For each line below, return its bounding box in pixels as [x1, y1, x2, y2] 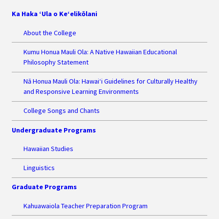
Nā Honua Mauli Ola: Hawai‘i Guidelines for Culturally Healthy [23, 77, 197, 86]
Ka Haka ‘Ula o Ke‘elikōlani [12, 9, 97, 19]
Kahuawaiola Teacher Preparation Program [23, 201, 148, 210]
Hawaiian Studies [23, 144, 73, 153]
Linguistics [23, 163, 55, 173]
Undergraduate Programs [12, 125, 96, 134]
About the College [23, 28, 76, 37]
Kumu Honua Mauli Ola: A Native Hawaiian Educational [23, 47, 177, 56]
